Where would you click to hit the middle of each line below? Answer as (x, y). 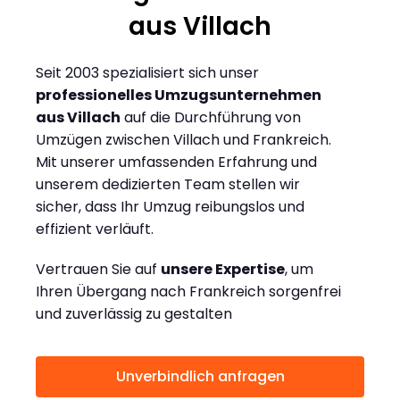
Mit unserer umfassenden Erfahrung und (176, 162)
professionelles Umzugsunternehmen (179, 96)
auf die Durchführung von (211, 118)
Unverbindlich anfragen (200, 377)
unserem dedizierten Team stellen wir (168, 185)
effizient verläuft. (95, 229)
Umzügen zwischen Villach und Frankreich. (183, 140)
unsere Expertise (223, 270)
